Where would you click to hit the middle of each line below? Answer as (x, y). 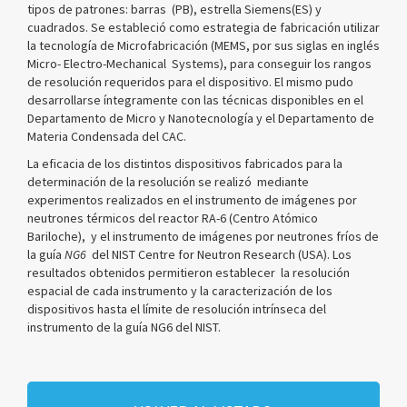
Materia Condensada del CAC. (107, 136)
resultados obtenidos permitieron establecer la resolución (189, 273)
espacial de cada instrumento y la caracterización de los (180, 291)
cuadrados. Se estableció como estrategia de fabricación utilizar (203, 27)
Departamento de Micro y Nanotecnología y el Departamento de (201, 118)
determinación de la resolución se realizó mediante (168, 182)
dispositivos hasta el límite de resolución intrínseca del (177, 309)
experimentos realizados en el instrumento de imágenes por (192, 200)
